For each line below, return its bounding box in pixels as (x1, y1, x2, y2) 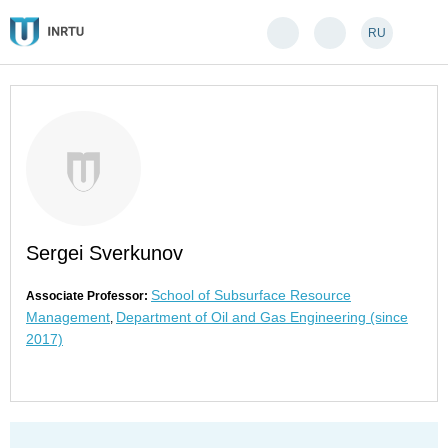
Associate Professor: (26, 289, 148, 303)
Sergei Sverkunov (26, 242, 183, 264)
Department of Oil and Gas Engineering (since (116, 309, 408, 325)
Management (26, 309, 110, 325)
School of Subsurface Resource (151, 287, 351, 303)
